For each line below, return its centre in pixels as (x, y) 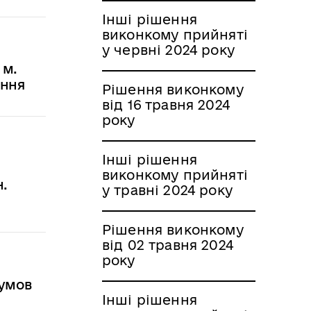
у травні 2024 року (167, 190)
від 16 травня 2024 (166, 104)
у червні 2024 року (168, 50)
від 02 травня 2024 (168, 245)
